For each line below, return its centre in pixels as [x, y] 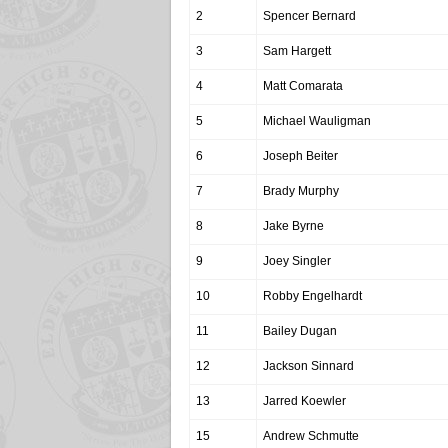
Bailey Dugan [300, 331]
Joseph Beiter [300, 156]
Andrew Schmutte [311, 436]
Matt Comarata [303, 86]
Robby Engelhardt [312, 296]
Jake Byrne [293, 226]
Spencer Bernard [309, 16]
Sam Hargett [297, 51]
